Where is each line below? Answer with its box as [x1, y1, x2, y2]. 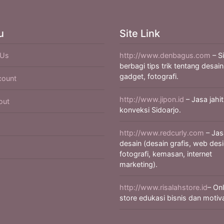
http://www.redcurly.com [119, 128, 204, 137]
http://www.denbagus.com [119, 50, 210, 59]
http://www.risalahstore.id [119, 182, 207, 191]
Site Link [119, 27, 160, 39]
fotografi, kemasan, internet [119, 149, 212, 158]
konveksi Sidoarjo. [119, 105, 181, 114]
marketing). [119, 159, 157, 168]
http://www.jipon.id [119, 94, 184, 103]
